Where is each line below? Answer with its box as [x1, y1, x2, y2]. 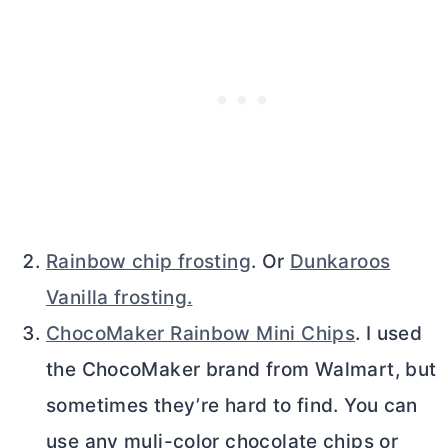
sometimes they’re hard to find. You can [46, 394, 418, 418]
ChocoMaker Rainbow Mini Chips [46, 322, 356, 346]
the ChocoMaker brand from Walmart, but [46, 358, 437, 382]
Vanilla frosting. [46, 286, 193, 310]
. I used [355, 322, 423, 346]
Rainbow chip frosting [46, 250, 251, 274]
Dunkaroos [289, 250, 391, 274]
